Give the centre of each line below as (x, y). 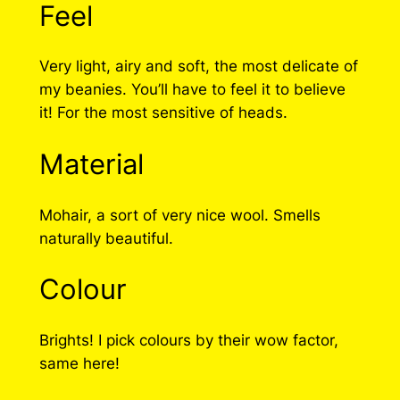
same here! (79, 364)
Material (91, 163)
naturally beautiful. (106, 238)
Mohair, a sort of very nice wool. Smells (179, 215)
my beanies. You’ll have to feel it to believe (192, 90)
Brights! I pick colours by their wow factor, (188, 341)
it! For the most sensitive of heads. (163, 113)
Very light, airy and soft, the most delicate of (198, 67)
